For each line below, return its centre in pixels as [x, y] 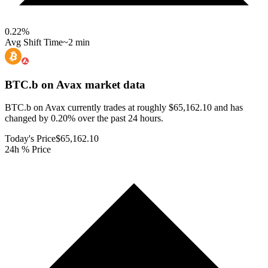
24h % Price [28, 150]
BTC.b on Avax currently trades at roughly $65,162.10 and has [124, 108]
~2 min [76, 42]
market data [114, 84]
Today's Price [30, 139]
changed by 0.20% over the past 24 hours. [84, 118]
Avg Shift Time [34, 42]
